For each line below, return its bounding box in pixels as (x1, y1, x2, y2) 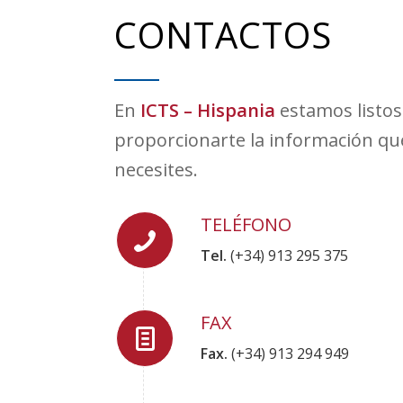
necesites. (114, 157, 199, 183)
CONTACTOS (114, 10, 333, 60)
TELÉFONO (201, 212, 292, 237)
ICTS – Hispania (140, 98, 276, 123)
